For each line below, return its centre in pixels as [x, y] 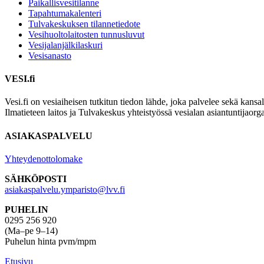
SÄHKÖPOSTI [36, 179]
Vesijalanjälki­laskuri [65, 45]
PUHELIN [27, 209]
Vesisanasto [50, 55]
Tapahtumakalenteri [65, 13]
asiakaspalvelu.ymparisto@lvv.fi [65, 189]
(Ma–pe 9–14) [31, 230]
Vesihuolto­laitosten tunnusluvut [86, 34]
